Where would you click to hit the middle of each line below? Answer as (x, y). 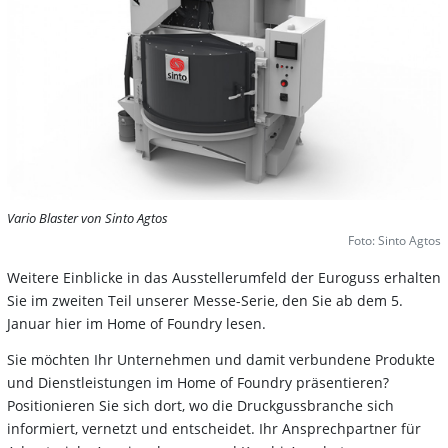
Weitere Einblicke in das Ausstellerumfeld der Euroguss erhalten (224, 277)
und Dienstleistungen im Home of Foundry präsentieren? (198, 382)
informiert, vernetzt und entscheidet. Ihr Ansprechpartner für (214, 428)
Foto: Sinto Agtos (394, 240)
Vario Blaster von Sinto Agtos (87, 217)
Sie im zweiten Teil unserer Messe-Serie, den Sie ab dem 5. (205, 300)
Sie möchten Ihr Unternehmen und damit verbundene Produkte (221, 359)
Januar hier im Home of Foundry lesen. (138, 323)
